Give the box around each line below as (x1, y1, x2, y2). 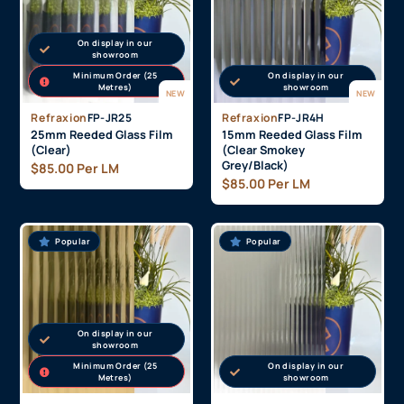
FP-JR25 (87, 198, 132, 215)
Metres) (97, 170, 133, 182)
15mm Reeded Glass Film (222, 215, 363, 232)
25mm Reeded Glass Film (31, 215, 174, 232)
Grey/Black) (222, 245, 289, 262)
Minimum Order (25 (73, 158, 157, 170)
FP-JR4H (278, 198, 325, 215)
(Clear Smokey (222, 230, 305, 247)
